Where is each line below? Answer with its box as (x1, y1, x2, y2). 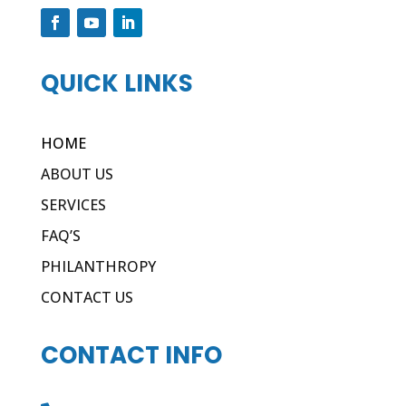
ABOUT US (40, 164, 113, 185)
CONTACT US (40, 287, 133, 308)
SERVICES (40, 195, 106, 216)
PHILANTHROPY (40, 256, 156, 277)
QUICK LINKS (40, 67, 193, 101)
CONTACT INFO (40, 339, 222, 372)
